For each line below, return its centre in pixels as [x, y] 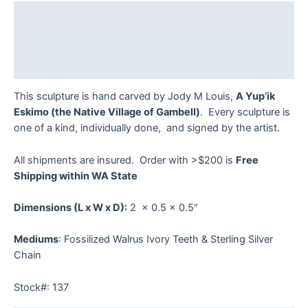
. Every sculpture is [245, 112]
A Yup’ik [255, 97]
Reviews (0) [43, 66]
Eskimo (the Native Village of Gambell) [107, 112]
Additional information [68, 40]
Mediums [36, 240]
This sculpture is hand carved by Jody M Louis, [125, 97]
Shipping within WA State [76, 176]
